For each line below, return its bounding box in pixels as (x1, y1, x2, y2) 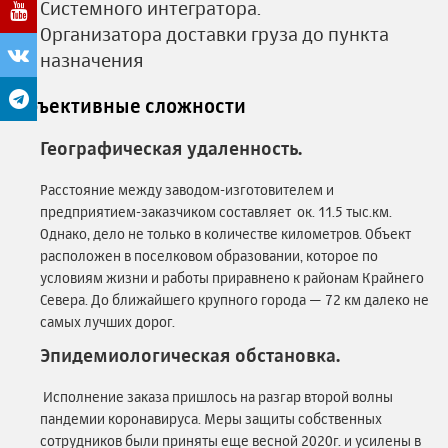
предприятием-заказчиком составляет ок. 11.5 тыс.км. (40, 202, 392, 220)
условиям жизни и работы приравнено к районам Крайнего (40, 268, 424, 286)
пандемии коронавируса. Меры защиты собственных (40, 410, 382, 428)
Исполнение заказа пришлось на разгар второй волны (40, 388, 393, 406)
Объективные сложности (15, 94, 246, 118)
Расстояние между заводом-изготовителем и (40, 180, 334, 198)
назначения (40, 48, 143, 72)
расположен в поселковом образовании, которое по (40, 246, 378, 264)
